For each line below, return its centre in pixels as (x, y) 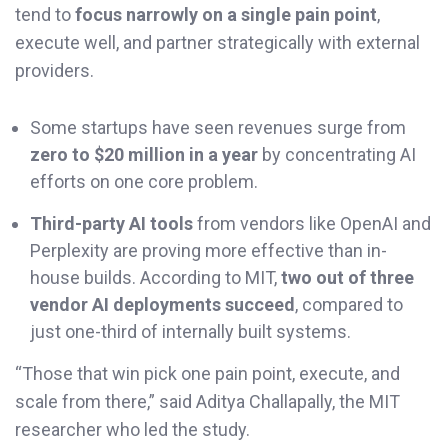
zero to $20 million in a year (144, 154)
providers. (54, 70)
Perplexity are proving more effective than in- (208, 250)
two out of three (347, 277)
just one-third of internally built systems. (190, 331)
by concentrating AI (337, 154)
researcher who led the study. (132, 429)
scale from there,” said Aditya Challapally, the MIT (207, 401)
